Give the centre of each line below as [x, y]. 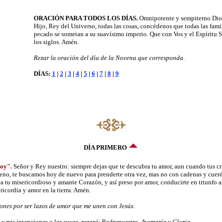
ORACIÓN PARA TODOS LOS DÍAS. [86, 18]
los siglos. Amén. [56, 42]
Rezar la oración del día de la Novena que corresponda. [109, 57]
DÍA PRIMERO [105, 147]
